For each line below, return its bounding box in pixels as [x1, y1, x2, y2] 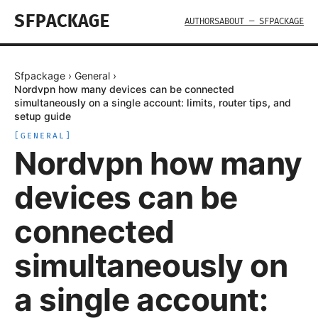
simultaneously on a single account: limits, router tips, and [14, 97, 291, 109]
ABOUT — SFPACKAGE [219, 16, 304, 27]
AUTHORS [185, 16, 219, 27]
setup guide [14, 110, 71, 122]
